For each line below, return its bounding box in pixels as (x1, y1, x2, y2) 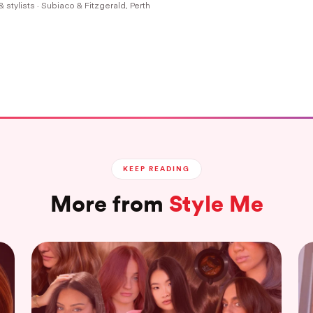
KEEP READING (123, 165, 190, 174)
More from (50, 189, 169, 219)
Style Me (168, 189, 263, 219)
